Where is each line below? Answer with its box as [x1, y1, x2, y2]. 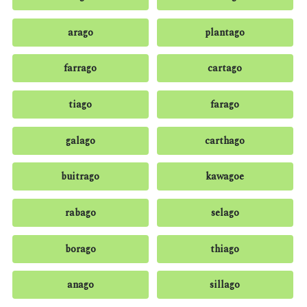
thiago [210, 241, 240, 256]
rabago [64, 205, 96, 220]
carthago [205, 133, 245, 148]
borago [64, 241, 96, 256]
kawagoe [206, 169, 245, 184]
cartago [208, 61, 243, 76]
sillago [210, 278, 241, 293]
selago [210, 205, 239, 220]
